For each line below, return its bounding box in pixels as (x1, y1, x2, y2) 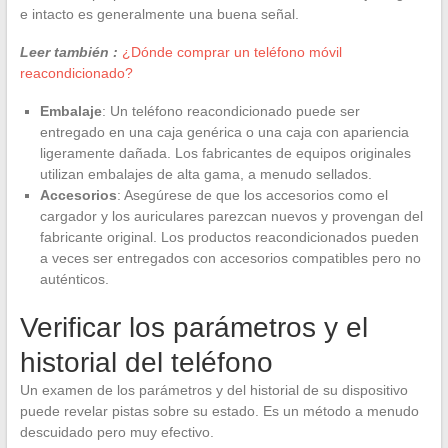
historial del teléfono (19, 346, 273, 378)
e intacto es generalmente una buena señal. (19, 5, 299, 22)
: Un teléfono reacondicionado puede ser (101, 102, 360, 119)
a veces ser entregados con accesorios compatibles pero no (39, 249, 421, 266)
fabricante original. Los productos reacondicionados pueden (39, 228, 419, 245)
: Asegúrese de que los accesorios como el (116, 186, 388, 203)
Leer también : (19, 43, 118, 60)
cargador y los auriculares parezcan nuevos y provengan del (39, 207, 423, 224)
